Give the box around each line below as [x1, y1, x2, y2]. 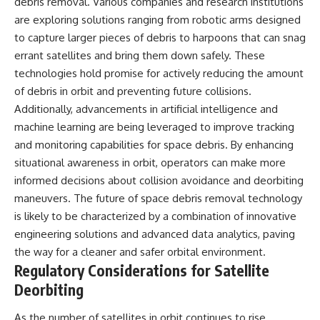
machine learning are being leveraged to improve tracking [14, 119, 294, 134]
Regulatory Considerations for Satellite [14, 260, 269, 280]
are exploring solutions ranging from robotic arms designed [14, 12, 301, 26]
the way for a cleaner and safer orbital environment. [14, 244, 266, 259]
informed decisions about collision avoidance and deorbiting [14, 173, 304, 187]
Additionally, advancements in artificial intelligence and [14, 101, 278, 116]
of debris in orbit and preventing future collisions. [14, 84, 251, 98]
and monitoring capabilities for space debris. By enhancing [14, 137, 294, 151]
